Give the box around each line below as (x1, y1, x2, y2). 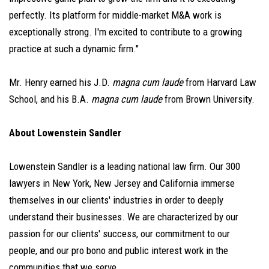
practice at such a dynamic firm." (9, 42, 139, 55)
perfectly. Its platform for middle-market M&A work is (9, 8, 222, 21)
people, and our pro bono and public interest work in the (9, 244, 228, 256)
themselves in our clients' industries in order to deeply (9, 193, 223, 206)
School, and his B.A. (9, 92, 91, 105)
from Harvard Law (183, 76, 256, 88)
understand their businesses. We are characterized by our (9, 210, 238, 223)
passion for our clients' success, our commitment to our (9, 227, 230, 240)
